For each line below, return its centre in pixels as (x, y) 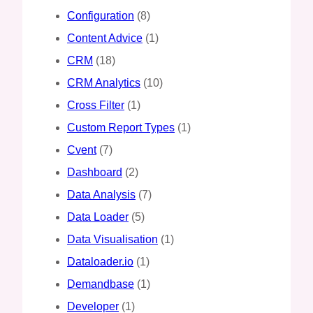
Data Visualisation (112, 239)
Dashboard (95, 172)
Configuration (101, 15)
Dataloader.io (100, 261)
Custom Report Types (121, 127)
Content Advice (105, 38)
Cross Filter (96, 105)
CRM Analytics (104, 82)
